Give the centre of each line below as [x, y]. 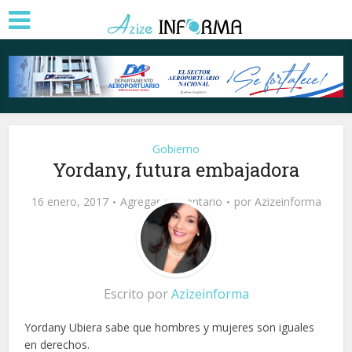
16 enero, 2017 [70, 201]
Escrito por [137, 293]
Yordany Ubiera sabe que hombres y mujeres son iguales [170, 327]
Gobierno [176, 148]
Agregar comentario [171, 201]
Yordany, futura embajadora [176, 169]
